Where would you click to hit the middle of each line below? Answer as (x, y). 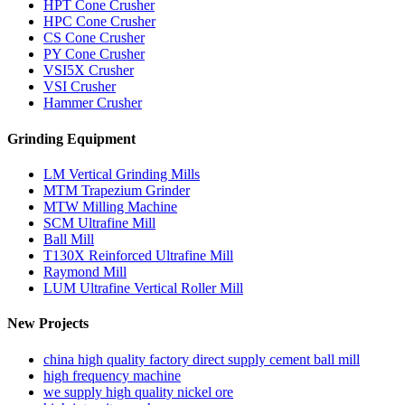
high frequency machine (112, 375)
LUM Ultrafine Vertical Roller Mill (143, 287)
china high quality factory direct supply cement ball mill (202, 359)
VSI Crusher (80, 87)
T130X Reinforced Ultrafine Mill (138, 255)
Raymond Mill (85, 271)
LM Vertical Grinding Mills (122, 174)
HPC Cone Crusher (99, 22)
